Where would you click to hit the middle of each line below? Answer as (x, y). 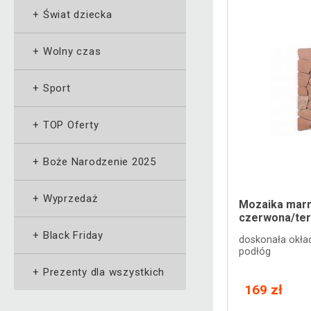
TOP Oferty (71, 125)
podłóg (255, 251)
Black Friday (73, 235)
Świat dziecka (77, 14)
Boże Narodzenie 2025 (99, 161)
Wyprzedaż (70, 198)
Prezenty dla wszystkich (103, 272)
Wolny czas (72, 51)
